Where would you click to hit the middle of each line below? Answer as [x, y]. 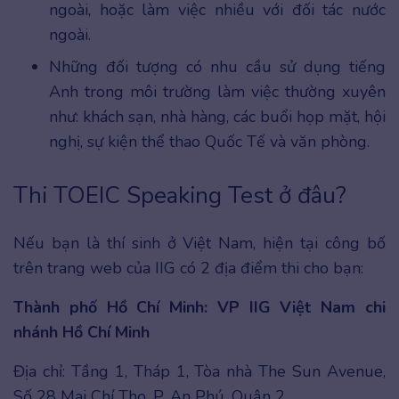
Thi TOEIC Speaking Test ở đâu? [180, 195]
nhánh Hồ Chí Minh [81, 332]
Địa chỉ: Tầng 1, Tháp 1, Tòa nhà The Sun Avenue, [199, 371]
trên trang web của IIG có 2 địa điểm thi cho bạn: [188, 268]
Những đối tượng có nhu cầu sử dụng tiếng [217, 66]
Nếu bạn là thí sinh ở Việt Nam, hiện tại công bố [199, 243]
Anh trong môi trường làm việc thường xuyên [217, 91]
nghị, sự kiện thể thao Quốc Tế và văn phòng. [209, 141]
